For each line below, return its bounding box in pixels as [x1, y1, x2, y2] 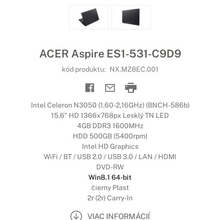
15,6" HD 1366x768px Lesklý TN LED [51, 111, 169, 119]
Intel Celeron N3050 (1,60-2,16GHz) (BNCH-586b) [30, 101, 190, 109]
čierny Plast [91, 184, 129, 192]
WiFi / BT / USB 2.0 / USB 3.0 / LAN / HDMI [44, 153, 176, 161]
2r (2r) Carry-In [87, 194, 133, 202]
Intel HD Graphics [82, 142, 138, 150]
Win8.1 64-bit [88, 173, 132, 181]
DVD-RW [96, 163, 124, 171]
